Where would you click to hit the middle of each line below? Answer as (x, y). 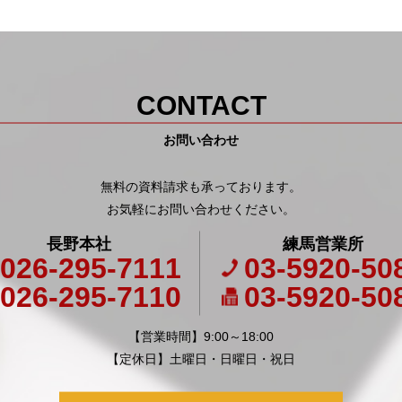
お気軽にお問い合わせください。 (201, 209)
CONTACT (201, 105)
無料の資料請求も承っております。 (201, 186)
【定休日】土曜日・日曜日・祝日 (201, 358)
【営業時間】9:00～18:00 (201, 336)
